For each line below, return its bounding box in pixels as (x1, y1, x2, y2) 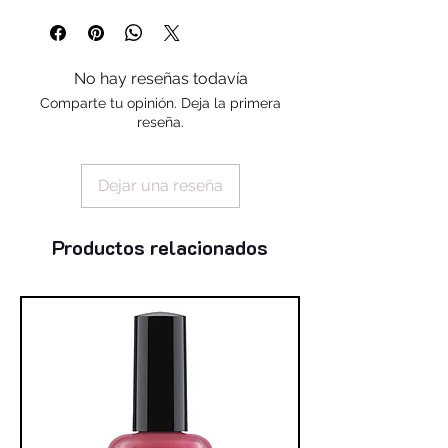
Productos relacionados (52, 233, 268, 260)
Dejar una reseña (98, 175, 223, 195)
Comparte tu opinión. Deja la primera (40, 94, 281, 111)
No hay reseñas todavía (73, 68, 248, 88)
